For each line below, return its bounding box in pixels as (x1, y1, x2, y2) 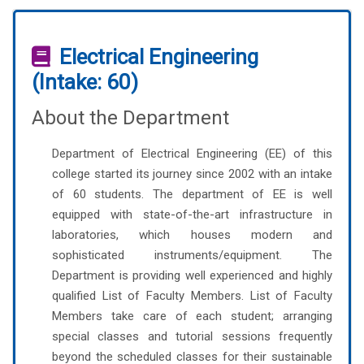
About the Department (32, 106, 229, 129)
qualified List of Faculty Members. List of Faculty (52, 288, 332, 303)
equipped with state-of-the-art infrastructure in (52, 206, 332, 222)
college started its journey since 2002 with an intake (52, 166, 332, 181)
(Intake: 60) (32, 69, 138, 94)
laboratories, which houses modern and (52, 227, 332, 242)
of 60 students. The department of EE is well (52, 186, 332, 201)
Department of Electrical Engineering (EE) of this (52, 145, 332, 161)
